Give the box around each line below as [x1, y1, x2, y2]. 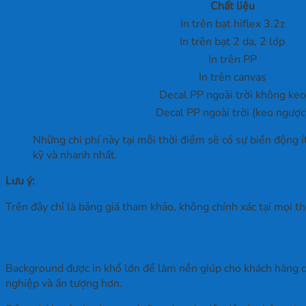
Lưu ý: [5, 173, 35, 189]
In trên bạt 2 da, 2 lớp [180, 34, 285, 50]
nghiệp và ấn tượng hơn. [5, 276, 122, 292]
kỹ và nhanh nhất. [33, 148, 117, 163]
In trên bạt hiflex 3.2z [180, 16, 285, 32]
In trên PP [208, 52, 257, 68]
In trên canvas [198, 70, 266, 85]
